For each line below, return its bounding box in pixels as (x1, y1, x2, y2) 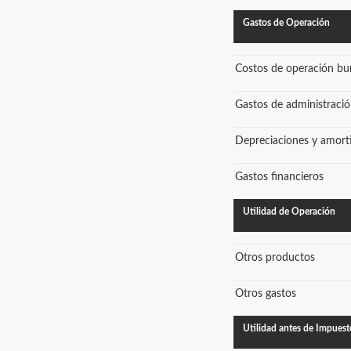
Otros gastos (235, 288, 296, 299)
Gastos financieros (235, 172, 324, 183)
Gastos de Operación (243, 18, 330, 27)
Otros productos (235, 252, 315, 263)
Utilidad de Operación (243, 207, 335, 216)
